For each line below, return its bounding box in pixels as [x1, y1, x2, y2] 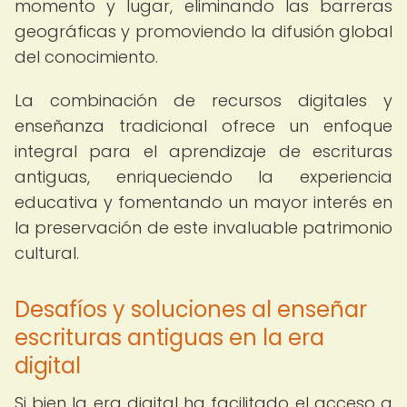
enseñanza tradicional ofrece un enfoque [15, 114, 392, 137]
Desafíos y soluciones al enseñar [15, 294, 367, 324]
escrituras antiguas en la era [15, 323, 324, 352]
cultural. [15, 242, 79, 264]
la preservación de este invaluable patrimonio [15, 216, 392, 239]
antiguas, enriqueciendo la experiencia [15, 165, 392, 188]
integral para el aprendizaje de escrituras [15, 140, 392, 163]
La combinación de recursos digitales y [15, 89, 392, 112]
